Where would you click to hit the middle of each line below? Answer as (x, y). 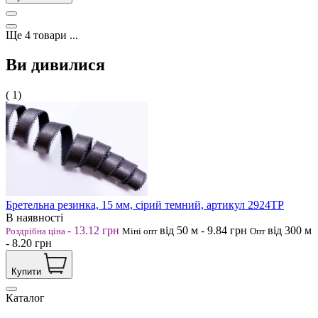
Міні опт (141, 231)
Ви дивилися (55, 65)
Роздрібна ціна (37, 231)
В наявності (34, 218)
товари (50, 35)
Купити (26, 272)
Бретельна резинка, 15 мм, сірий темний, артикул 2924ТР (145, 205)
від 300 (286, 231)
